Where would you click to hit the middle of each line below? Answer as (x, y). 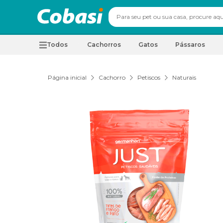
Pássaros (190, 45)
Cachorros (104, 45)
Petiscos (149, 77)
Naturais (184, 77)
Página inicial (67, 77)
